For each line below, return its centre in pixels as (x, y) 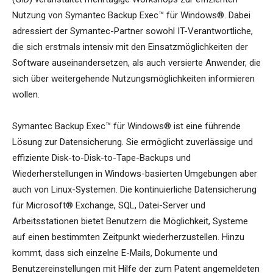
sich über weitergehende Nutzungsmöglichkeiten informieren (133, 79)
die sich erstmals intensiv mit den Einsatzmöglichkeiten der (130, 47)
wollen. (26, 95)
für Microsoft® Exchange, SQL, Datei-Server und (109, 206)
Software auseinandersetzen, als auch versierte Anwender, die (136, 63)
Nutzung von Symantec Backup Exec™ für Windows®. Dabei (131, 16)
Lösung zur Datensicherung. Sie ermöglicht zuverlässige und (133, 142)
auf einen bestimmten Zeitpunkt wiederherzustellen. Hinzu (128, 237)
